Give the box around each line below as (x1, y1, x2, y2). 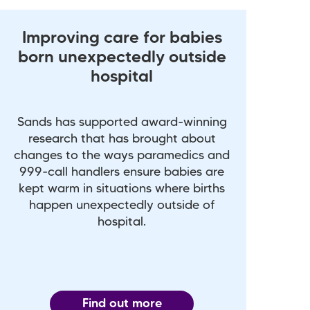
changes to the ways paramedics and (14, 150, 230, 162)
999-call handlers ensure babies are (19, 167, 224, 179)
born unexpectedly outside (17, 51, 226, 66)
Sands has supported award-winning (17, 117, 227, 129)
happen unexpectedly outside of (29, 200, 215, 212)
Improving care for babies (21, 31, 222, 47)
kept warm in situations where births (19, 183, 225, 195)
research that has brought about (28, 134, 216, 145)
